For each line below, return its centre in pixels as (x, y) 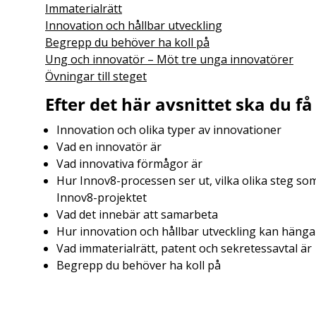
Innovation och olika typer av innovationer (169, 130)
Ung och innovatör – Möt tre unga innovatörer (169, 59)
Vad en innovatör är (109, 147)
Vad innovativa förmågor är (129, 164)
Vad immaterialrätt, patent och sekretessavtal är (184, 248)
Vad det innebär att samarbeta (137, 214)
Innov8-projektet (102, 197)
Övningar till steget (96, 76)
